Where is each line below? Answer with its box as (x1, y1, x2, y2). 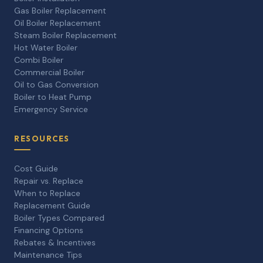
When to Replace (14, 188, 80, 199)
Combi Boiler (14, 55, 63, 66)
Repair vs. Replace (14, 176, 83, 187)
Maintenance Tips (14, 249, 82, 261)
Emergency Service (14, 104, 88, 115)
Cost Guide (14, 163, 58, 174)
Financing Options (14, 225, 83, 236)
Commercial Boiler (14, 67, 85, 78)
